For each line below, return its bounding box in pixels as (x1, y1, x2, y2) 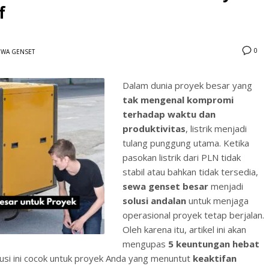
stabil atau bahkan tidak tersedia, (122, 166, 258, 178)
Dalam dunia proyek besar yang (122, 79, 252, 92)
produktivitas (122, 122, 186, 135)
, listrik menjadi (186, 122, 247, 135)
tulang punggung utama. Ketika (122, 137, 249, 150)
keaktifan (193, 252, 237, 265)
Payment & (166, 107, 215, 118)
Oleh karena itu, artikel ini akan (122, 223, 246, 236)
